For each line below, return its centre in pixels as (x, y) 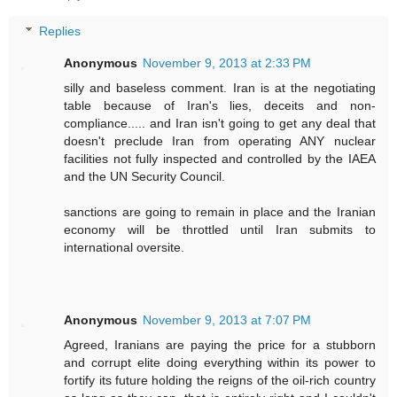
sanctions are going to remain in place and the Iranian (220, 211)
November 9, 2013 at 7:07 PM (227, 319)
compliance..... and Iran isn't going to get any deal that (220, 123)
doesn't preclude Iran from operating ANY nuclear (220, 140)
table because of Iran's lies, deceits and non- (220, 105)
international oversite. (125, 247)
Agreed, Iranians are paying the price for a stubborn (220, 344)
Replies (60, 31)
